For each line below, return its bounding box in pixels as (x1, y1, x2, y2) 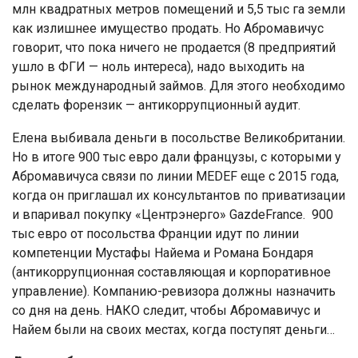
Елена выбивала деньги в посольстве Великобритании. (12, 130, 345, 146)
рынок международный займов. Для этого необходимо (12, 78, 345, 94)
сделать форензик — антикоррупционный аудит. (12, 97, 304, 113)
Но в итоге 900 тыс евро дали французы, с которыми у (12, 149, 341, 165)
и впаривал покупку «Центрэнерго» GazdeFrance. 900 (12, 207, 333, 223)
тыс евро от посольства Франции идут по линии (12, 226, 299, 242)
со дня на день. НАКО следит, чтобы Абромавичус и (12, 303, 320, 319)
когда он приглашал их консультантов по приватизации (12, 188, 345, 204)
